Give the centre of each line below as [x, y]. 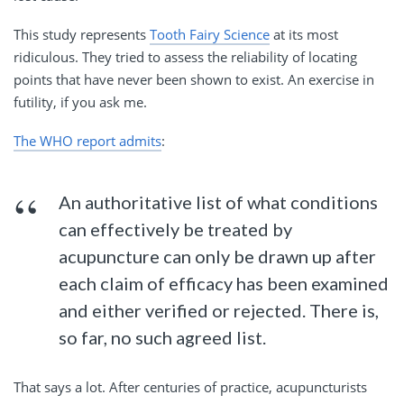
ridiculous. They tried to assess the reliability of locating [185, 57]
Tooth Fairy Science [210, 35]
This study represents [82, 35]
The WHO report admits [87, 141]
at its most [304, 35]
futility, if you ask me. [80, 102]
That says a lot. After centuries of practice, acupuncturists [190, 387]
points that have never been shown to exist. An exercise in [194, 80]
